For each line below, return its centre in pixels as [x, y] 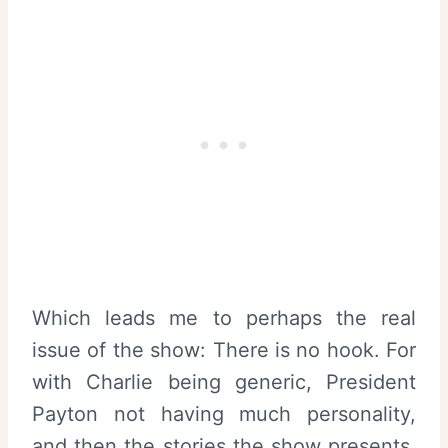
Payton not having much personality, [224, 414]
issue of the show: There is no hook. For [224, 350]
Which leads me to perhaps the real [224, 318]
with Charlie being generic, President [224, 382]
